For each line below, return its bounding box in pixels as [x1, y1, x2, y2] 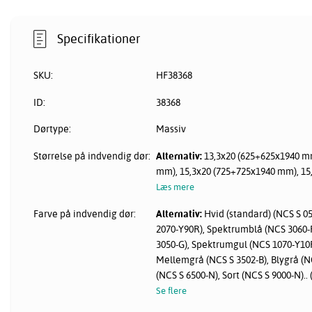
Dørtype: [33, 123, 71, 136]
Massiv [156, 123, 187, 136]
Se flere [156, 285, 187, 297]
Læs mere [156, 181, 195, 193]
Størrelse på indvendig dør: [33, 150, 150, 163]
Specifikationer [57, 30, 141, 47]
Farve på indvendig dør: [33, 208, 136, 221]
